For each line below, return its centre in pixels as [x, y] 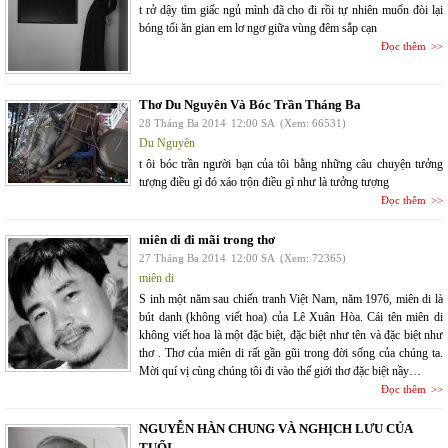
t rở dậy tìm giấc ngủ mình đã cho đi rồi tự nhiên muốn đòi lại [291, 10]
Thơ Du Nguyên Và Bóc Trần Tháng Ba [250, 104]
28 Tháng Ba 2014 [182, 123]
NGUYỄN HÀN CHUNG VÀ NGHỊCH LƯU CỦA [275, 428]
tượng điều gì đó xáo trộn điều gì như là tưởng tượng [264, 182]
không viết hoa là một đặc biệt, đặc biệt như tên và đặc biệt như [291, 335]
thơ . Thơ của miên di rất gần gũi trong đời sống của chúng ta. [291, 353]
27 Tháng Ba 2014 [182, 258]
